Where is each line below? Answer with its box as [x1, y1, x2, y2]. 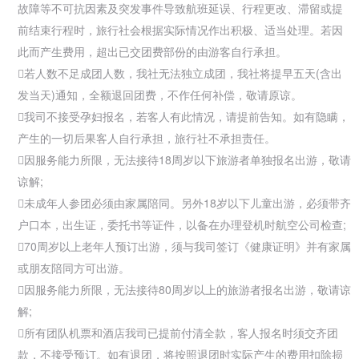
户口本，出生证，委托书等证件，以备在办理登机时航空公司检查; [18, 216, 346, 232]
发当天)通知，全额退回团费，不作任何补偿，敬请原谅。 [18, 86, 302, 103]
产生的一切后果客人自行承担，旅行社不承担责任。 [18, 129, 276, 146]
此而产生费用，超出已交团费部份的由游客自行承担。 [18, 42, 287, 59]
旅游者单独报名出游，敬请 [216, 151, 351, 167]
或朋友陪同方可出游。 [18, 259, 130, 276]
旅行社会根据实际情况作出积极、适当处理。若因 [96, 21, 343, 38]
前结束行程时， [18, 21, 96, 38]
